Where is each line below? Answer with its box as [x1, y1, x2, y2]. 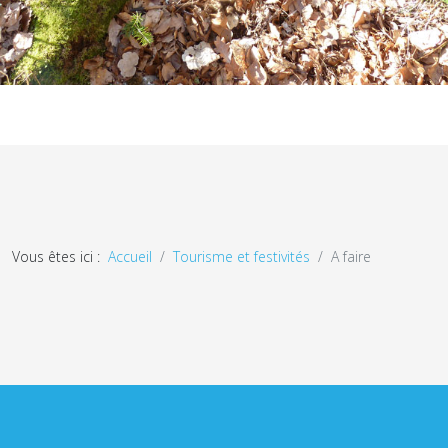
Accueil [108, 246, 152, 266]
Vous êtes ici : [12, 246, 108, 266]
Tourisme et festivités [173, 246, 310, 266]
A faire [331, 246, 371, 266]
